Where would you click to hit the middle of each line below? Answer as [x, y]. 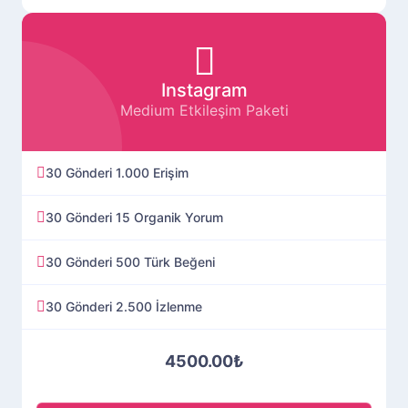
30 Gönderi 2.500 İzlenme [124, 306]
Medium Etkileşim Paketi [204, 110]
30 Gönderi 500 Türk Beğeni [130, 261]
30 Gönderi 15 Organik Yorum [134, 217]
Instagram [204, 90]
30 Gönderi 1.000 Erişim [117, 172]
